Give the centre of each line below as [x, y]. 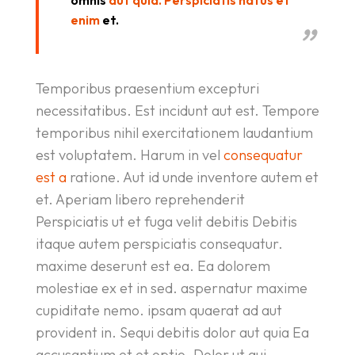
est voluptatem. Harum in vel [129, 155]
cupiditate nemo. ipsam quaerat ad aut [158, 310]
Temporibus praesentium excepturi [147, 88]
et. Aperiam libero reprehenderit [140, 199]
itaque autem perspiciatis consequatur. [159, 244]
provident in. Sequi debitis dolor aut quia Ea [172, 332]
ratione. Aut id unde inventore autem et [192, 177]
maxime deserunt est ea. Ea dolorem [153, 266]
